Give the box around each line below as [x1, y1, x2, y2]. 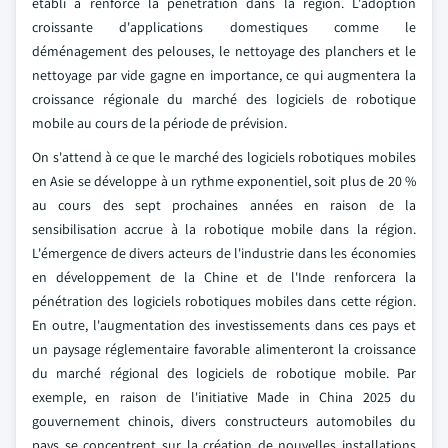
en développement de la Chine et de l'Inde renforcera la [32, 268, 416, 286]
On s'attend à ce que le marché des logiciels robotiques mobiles [32, 148, 416, 166]
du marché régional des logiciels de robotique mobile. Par [32, 364, 416, 382]
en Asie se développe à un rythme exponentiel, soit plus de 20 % [32, 172, 416, 190]
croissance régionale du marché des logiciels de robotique [32, 90, 416, 108]
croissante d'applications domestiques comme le [32, 18, 416, 36]
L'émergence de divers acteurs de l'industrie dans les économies [32, 244, 416, 262]
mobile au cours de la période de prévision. [32, 114, 287, 132]
